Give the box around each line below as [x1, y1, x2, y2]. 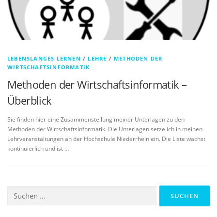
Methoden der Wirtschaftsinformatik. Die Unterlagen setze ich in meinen [7, 125, 202, 134]
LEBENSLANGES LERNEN [7, 55, 81, 62]
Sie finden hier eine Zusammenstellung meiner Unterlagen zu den [7, 115, 185, 124]
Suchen [7, 186, 27, 195]
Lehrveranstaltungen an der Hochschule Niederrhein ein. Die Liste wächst [7, 135, 205, 143]
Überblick [7, 93, 52, 108]
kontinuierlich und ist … [7, 144, 69, 153]
